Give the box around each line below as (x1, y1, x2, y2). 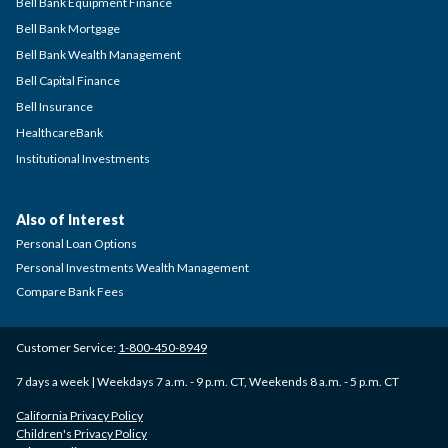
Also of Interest (16, 211, 125, 228)
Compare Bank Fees (16, 284, 124, 299)
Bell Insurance (16, 99, 93, 114)
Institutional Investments (16, 151, 150, 166)
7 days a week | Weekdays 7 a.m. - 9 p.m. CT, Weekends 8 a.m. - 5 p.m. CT (16, 374, 399, 389)
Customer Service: (16, 340, 118, 355)
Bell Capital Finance (16, 73, 120, 88)
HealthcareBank (16, 125, 103, 140)
